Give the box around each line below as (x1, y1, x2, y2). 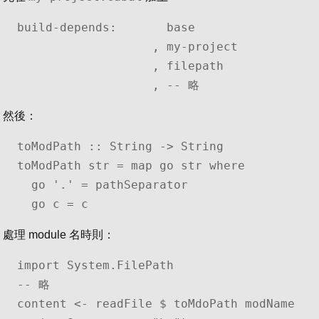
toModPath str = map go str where (17, 158, 245, 172)
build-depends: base (17, 20, 195, 34)
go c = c (31, 197, 88, 211)
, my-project (17, 39, 152, 53)
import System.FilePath (17, 258, 174, 272)
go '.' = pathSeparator (17, 177, 31, 192)
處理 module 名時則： (3, 228, 115, 241)
